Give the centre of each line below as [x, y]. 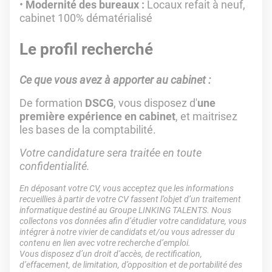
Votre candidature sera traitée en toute [110, 153]
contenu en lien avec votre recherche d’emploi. [105, 243]
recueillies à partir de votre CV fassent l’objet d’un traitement [130, 199]
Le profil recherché [86, 49]
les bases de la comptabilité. [89, 130]
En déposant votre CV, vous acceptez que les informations [127, 188]
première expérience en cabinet [97, 116]
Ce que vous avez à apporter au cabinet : [115, 80]
